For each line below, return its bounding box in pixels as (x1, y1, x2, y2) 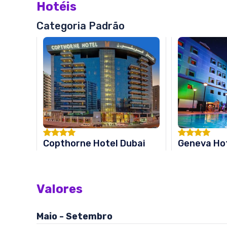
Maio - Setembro (36, 211, 112, 222)
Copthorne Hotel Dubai (43, 138, 145, 149)
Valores (36, 182, 83, 196)
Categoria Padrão (36, 20, 125, 32)
